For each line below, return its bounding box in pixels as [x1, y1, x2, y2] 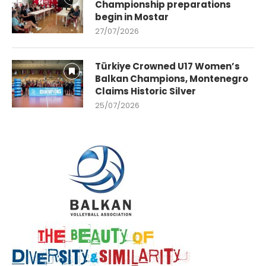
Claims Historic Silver [95, 84, 196, 97]
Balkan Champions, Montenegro [95, 72, 248, 85]
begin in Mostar [95, 10, 169, 23]
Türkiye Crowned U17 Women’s [95, 59, 240, 72]
